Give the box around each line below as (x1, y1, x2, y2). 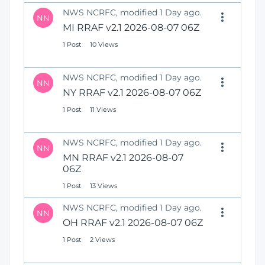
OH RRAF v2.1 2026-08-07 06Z (63, 217, 203, 229)
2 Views (90, 235, 115, 244)
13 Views (90, 182, 117, 190)
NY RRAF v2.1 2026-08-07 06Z (63, 87, 201, 99)
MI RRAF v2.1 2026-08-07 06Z (63, 22, 199, 34)
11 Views (90, 105, 116, 114)
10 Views (90, 40, 118, 49)
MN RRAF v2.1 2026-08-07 (63, 152, 183, 164)
